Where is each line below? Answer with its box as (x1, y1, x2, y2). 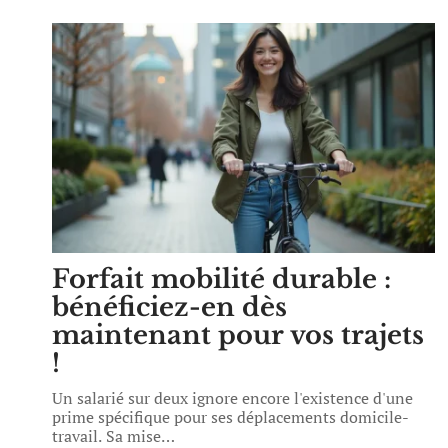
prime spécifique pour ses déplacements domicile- (52, 406, 409, 428)
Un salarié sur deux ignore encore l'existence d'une (52, 387, 413, 409)
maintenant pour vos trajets (52, 319, 424, 351)
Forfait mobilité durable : (52, 263, 391, 295)
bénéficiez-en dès (52, 291, 287, 323)
